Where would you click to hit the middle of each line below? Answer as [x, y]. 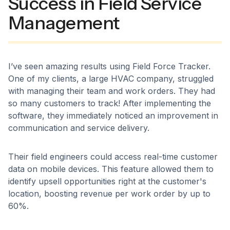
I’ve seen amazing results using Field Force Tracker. [109, 66]
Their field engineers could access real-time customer [113, 156]
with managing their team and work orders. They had [112, 91]
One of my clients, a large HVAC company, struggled [111, 78]
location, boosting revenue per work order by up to [109, 193]
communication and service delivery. [79, 128]
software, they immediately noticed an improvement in [113, 115]
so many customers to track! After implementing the [110, 103]
